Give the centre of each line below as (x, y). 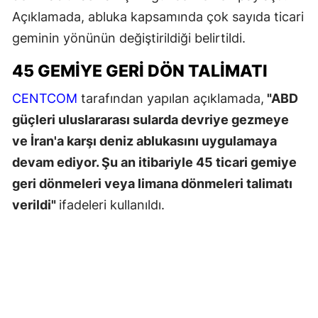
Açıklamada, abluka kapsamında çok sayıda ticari (158, 16)
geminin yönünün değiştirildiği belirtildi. (129, 38)
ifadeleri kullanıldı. (112, 204)
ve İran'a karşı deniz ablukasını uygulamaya (144, 141)
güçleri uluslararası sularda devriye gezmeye (150, 119)
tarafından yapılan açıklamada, (171, 98)
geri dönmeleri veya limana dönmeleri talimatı (152, 183)
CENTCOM (45, 98)
